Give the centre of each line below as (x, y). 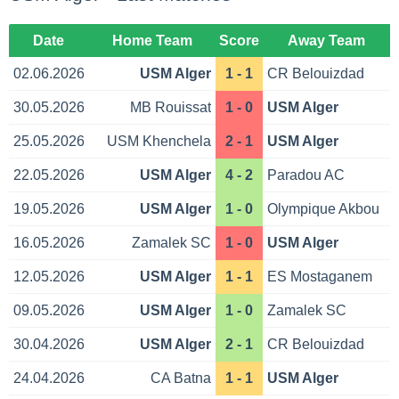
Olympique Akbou (324, 209)
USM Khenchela (159, 142)
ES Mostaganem (320, 277)
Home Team (152, 41)
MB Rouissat (170, 108)
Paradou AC (306, 175)
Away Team (326, 41)
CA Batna (180, 379)
